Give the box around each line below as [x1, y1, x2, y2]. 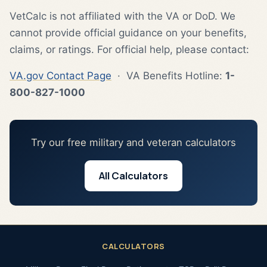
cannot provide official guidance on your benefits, [10, 27, 247, 39]
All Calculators [99, 169, 168, 183]
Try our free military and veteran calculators [31, 136, 236, 149]
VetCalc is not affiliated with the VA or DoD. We [10, 10, 235, 23]
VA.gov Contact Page [10, 70, 111, 82]
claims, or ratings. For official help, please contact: [10, 44, 249, 56]
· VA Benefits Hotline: [111, 70, 225, 82]
